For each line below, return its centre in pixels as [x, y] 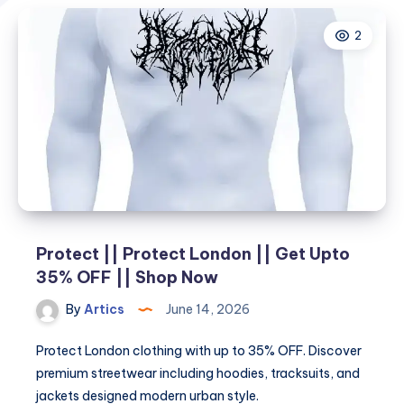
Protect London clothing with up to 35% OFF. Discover [199, 350]
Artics [103, 309]
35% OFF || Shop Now [127, 277]
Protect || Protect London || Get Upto [193, 254]
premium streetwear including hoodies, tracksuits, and [198, 373]
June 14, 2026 [207, 309]
